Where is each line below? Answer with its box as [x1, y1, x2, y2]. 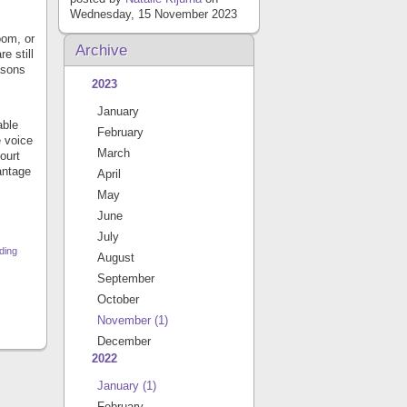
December [97, 334, 151, 348]
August [97, 251, 134, 264]
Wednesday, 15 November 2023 [70, 7, 237, 21]
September [97, 272, 154, 285]
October [97, 293, 139, 306]
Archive [75, 42, 127, 59]
